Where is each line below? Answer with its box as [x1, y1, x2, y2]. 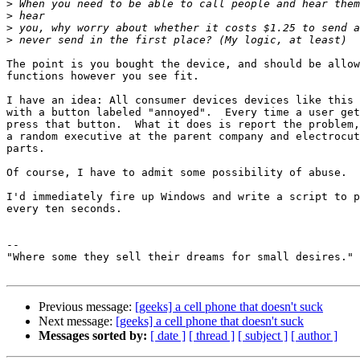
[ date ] [150, 329, 186, 343]
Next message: [39, 314, 116, 329]
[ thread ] [189, 329, 235, 343]
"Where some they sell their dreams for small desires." [6, 251, 354, 264]
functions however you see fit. [6, 70, 199, 83]
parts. [6, 142, 45, 155]
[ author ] [291, 329, 337, 343]
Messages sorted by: [39, 329, 147, 343]
